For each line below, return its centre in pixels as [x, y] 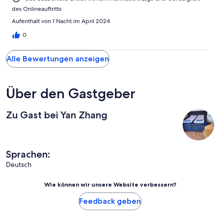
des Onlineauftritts [37, 9]
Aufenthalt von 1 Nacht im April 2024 [61, 21]
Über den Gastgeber [71, 94]
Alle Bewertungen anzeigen [58, 59]
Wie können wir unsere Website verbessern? [110, 185]
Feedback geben [110, 201]
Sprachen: [28, 154]
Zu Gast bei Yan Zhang [57, 115]
